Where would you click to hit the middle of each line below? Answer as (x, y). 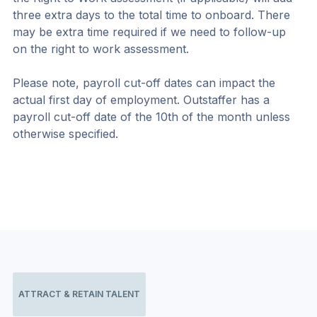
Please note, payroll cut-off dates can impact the (146, 82)
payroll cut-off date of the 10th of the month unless (153, 116)
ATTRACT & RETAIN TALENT (79, 294)
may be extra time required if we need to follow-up (151, 31)
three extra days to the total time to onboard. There (153, 15)
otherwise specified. (65, 133)
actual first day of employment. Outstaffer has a (143, 99)
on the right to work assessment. (101, 48)
